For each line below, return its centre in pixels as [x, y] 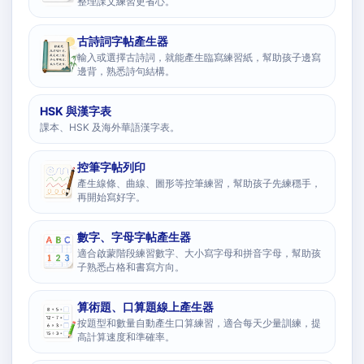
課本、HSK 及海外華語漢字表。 [110, 127]
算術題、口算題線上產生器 [145, 307]
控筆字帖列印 [111, 167]
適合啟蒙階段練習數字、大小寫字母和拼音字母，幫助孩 [199, 253]
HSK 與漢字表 [76, 111]
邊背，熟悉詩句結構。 [126, 71]
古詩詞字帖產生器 [123, 41]
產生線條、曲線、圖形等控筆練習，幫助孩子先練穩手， [199, 183]
